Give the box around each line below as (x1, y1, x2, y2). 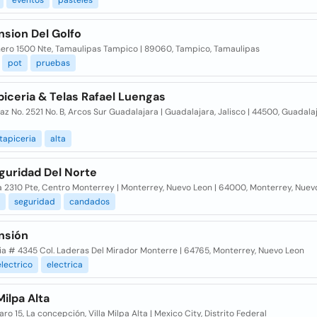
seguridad (13, 196, 55, 207)
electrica (46, 259, 83, 270)
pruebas (35, 57, 70, 69)
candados (69, 196, 110, 207)
